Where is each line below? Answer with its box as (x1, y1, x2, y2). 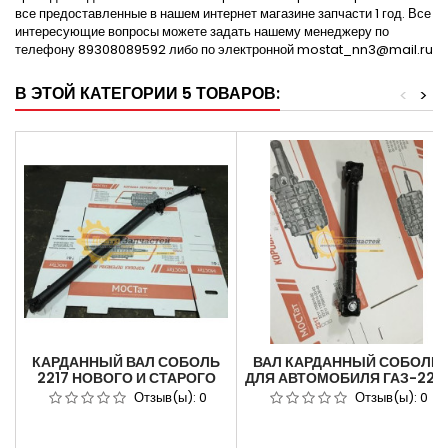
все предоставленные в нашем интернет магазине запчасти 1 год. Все (15, 4, 431, 24)
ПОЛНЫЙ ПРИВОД (283, 384, 411, 405)
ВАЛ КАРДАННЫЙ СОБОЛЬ (253, 352, 441, 373)
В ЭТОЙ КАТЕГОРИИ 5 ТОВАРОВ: (15, 82, 280, 106)
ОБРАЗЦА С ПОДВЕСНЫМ (36, 384, 216, 405)
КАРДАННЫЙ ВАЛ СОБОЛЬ (32, 352, 220, 373)
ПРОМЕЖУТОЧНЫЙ (278, 400, 416, 421)
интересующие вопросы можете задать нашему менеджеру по (15, 22, 389, 42)
